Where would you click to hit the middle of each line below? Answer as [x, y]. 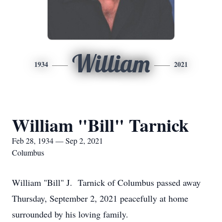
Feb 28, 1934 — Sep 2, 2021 [57, 140]
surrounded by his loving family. [70, 214]
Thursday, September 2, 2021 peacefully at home [100, 198]
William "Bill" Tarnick [100, 125]
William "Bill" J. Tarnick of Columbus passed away [106, 182]
